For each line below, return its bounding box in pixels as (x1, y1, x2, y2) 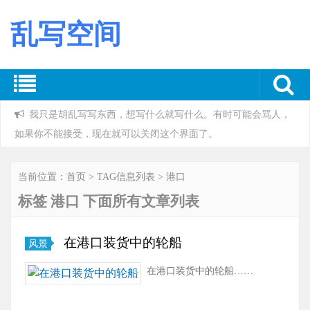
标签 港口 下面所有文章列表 (18, 192, 199, 210)
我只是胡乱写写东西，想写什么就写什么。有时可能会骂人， (26, 109, 291, 120)
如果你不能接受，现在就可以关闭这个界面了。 (15, 128, 218, 139)
